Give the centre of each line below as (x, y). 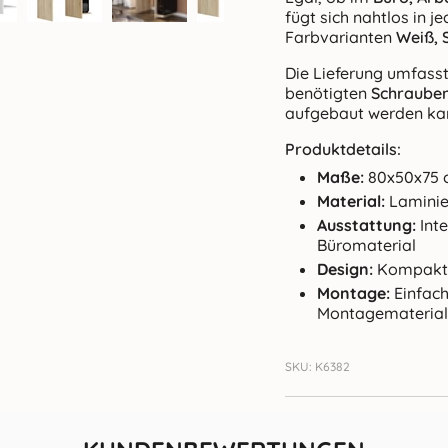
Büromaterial (366, 244)
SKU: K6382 (317, 366)
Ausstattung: (366, 224)
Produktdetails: (343, 148)
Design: (345, 268)
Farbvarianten (340, 36)
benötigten (328, 92)
